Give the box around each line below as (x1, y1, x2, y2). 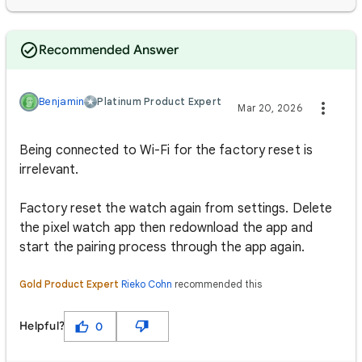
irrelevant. (19, 162, 82, 178)
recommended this (172, 278, 262, 290)
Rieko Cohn (121, 278, 172, 290)
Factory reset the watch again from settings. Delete (19, 200, 333, 217)
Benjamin (39, 95, 85, 108)
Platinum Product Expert (97, 95, 222, 107)
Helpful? (19, 319, 65, 333)
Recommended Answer (39, 42, 179, 58)
